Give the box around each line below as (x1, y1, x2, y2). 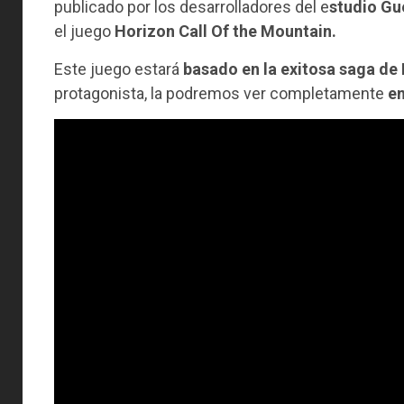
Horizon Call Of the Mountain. (115, 21, 336, 41)
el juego (54, 21, 115, 41)
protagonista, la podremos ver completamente (54, 83, 388, 103)
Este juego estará (54, 59, 183, 78)
